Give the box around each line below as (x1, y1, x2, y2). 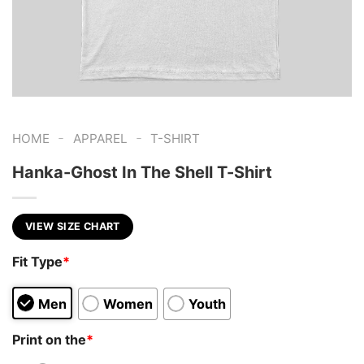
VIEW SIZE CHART (25, 219, 120, 232)
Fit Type (12, 253, 63, 271)
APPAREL (72, 131, 128, 146)
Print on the (12, 331, 86, 348)
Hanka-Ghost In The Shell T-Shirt (12, 162, 272, 182)
